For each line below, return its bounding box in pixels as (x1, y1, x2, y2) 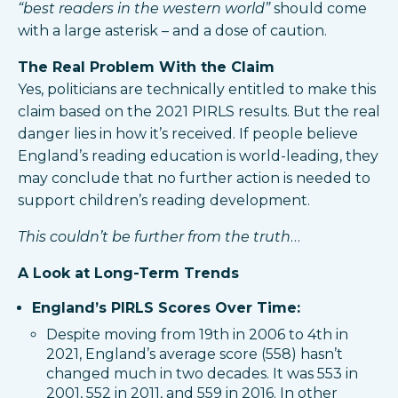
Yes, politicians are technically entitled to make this (18, 81, 376, 99)
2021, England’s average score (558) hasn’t (46, 346, 343, 363)
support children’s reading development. (18, 192, 310, 210)
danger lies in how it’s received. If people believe (18, 125, 358, 143)
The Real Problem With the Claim (18, 59, 275, 76)
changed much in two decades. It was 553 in (46, 365, 358, 383)
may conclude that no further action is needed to (18, 170, 370, 187)
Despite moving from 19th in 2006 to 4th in (46, 326, 348, 344)
